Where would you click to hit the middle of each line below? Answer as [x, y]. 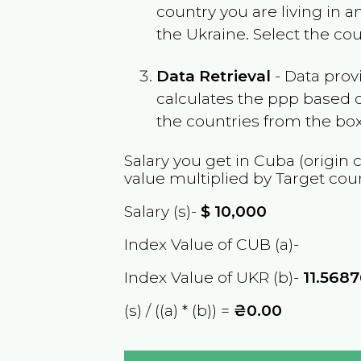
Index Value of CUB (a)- [212, 244]
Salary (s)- [163, 211]
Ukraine [216, 33]
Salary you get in [189, 160]
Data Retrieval [214, 75]
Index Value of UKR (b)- [214, 278]
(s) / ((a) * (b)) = [179, 311]
